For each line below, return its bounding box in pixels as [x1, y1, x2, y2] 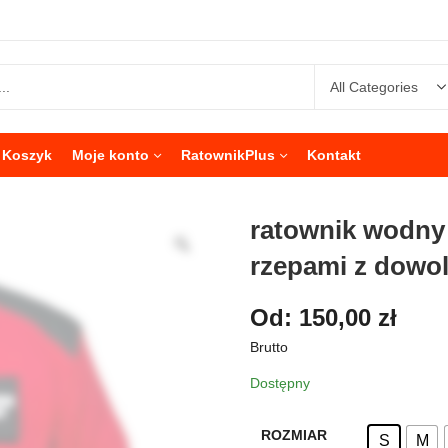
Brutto [250, 338, 288, 355]
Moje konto [72, 147, 149, 163]
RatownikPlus [181, 147, 275, 163]
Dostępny [250, 374, 310, 391]
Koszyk [2, 147, 52, 163]
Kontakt [307, 147, 361, 163]
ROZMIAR [260, 426, 327, 443]
